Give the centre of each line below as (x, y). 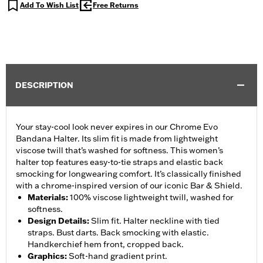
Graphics (46, 256)
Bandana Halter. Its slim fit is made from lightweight (117, 139)
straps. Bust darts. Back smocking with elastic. (118, 233)
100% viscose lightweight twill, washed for (152, 198)
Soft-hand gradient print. (118, 256)
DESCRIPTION (44, 85)
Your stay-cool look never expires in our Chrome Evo (117, 127)
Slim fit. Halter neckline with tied (155, 221)
